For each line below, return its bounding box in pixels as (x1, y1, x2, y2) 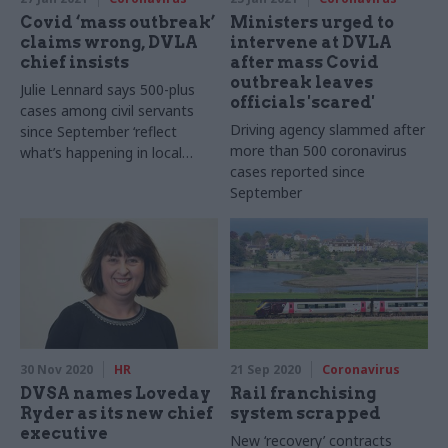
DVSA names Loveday (20, 384, 211, 404)
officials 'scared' (230, 93, 376, 113)
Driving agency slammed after (230, 120, 426, 140)
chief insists (20, 53, 129, 73)
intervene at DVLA (230, 33, 393, 53)
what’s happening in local (20, 143, 182, 163)
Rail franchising (230, 384, 377, 404)
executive (20, 424, 108, 444)
